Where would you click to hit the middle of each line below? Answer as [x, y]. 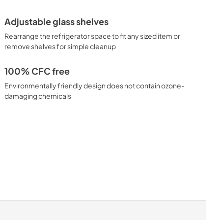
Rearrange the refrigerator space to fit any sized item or [93, 36]
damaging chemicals [38, 96]
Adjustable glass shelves [57, 22]
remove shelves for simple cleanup [60, 46]
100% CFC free [37, 71]
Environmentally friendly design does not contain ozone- [95, 85]
